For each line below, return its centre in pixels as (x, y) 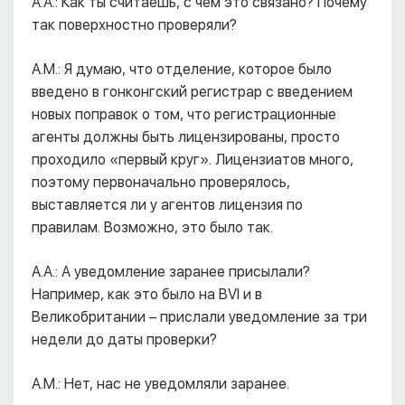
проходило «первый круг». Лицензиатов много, (193, 160)
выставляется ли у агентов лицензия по (167, 205)
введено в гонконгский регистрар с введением (192, 92)
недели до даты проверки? (124, 339)
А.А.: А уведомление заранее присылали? (171, 272)
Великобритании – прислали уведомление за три (199, 317)
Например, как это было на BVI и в (147, 294)
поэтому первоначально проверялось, (161, 182)
